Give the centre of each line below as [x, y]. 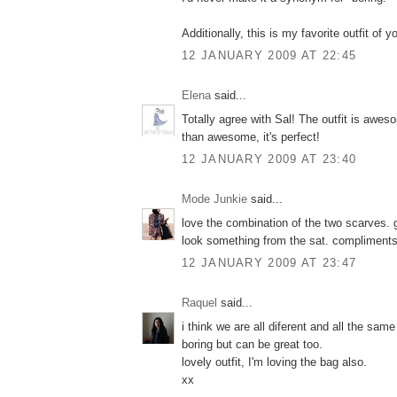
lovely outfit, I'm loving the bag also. [274, 362]
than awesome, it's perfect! [251, 136]
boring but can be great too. [252, 344]
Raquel [199, 303]
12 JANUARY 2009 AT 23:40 [269, 160]
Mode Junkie [214, 199]
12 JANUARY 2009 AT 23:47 [269, 263]
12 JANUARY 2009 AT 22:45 [269, 56]
